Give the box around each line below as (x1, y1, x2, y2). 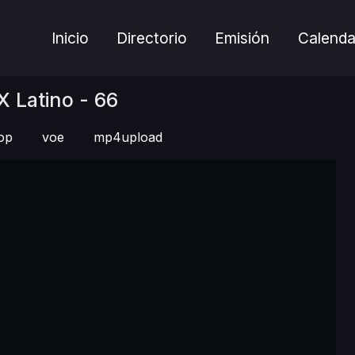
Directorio (116, 29, 188, 48)
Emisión (215, 29, 270, 48)
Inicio (52, 29, 90, 48)
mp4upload (94, 129, 162, 145)
